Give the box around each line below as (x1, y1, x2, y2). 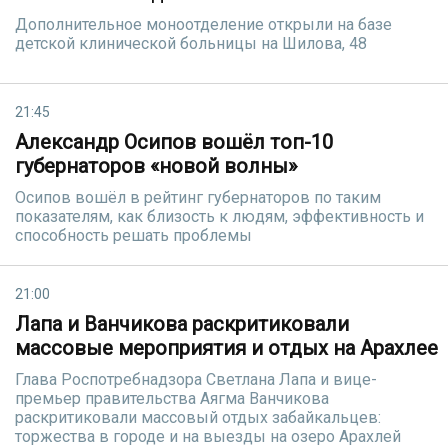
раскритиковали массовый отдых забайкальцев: (15, 408, 381, 427)
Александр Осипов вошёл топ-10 (15, 130, 333, 154)
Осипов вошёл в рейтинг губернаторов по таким (15, 188, 381, 207)
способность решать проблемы (15, 226, 252, 245)
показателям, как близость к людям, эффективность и (15, 207, 424, 226)
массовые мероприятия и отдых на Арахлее (15, 336, 438, 360)
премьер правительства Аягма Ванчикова (15, 389, 329, 408)
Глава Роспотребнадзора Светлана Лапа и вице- (15, 370, 377, 389)
